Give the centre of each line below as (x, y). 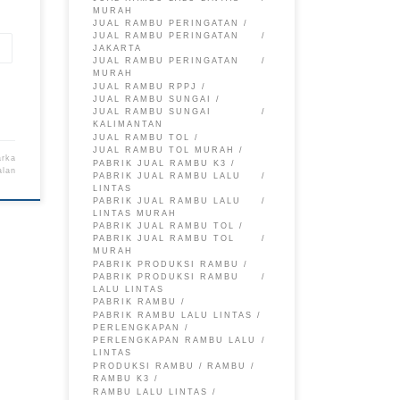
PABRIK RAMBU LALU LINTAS (173, 315)
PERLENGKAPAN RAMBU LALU (175, 341)
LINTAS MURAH (135, 213)
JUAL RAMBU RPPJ (146, 86)
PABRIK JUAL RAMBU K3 (160, 163)
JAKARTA (118, 49)
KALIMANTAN (129, 125)
